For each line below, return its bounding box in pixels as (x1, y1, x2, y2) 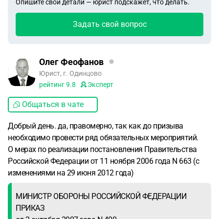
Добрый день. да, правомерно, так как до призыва (8, 121, 183, 131)
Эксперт (88, 81, 113, 88)
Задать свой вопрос (72, 20, 147, 29)
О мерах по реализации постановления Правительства (8, 145, 197, 154)
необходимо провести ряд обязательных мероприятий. (8, 133, 198, 142)
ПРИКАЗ (16, 203, 44, 213)
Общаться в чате (22, 100, 84, 109)
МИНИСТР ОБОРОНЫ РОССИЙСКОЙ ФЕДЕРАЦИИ (16, 192, 186, 201)
